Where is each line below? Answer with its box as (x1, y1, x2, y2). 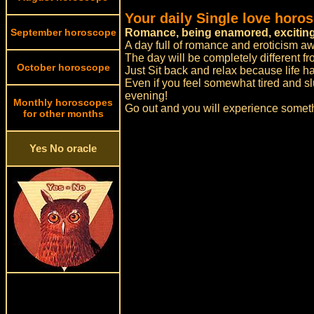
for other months (22, 108, 104, 119)
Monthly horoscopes (13, 97, 113, 108)
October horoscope (16, 62, 110, 73)
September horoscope (10, 27, 116, 38)
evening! (125, 90, 168, 102)
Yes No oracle (29, 143, 97, 154)
